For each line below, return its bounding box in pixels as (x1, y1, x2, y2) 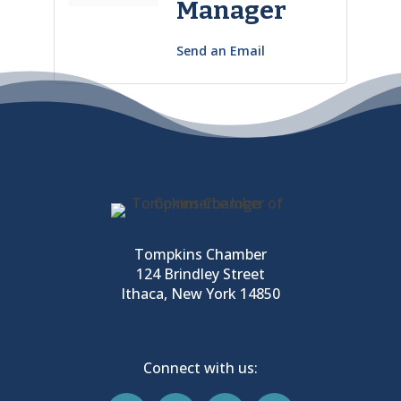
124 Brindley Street (135, 263, 265, 284)
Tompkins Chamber (133, 243, 267, 264)
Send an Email (175, 41, 265, 59)
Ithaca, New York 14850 (120, 283, 280, 303)
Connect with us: (142, 357, 258, 378)
